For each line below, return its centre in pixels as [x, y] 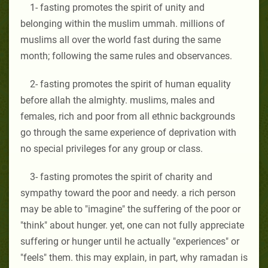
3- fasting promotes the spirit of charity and [121, 176]
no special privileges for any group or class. [112, 148]
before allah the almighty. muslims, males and [118, 100]
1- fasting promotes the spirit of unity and [117, 7]
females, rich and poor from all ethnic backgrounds [128, 116]
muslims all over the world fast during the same [121, 39]
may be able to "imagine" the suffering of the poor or [130, 209]
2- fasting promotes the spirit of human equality [130, 84]
